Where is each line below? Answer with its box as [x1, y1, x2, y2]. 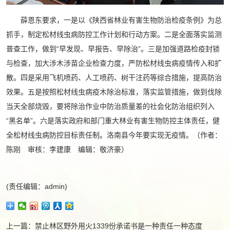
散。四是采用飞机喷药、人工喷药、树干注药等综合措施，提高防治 [6, 73, 222, 82]
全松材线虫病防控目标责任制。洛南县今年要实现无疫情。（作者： [6, 130, 222, 139]
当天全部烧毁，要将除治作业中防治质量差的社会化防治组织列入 [6, 102, 215, 110]
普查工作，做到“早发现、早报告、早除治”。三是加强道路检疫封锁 [6, 44, 220, 53]
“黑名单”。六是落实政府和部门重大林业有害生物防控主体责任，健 [6, 116, 220, 125]
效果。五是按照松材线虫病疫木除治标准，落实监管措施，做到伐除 [6, 87, 222, 96]
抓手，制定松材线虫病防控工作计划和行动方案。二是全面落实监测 [6, 30, 222, 39]
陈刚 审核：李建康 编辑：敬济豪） [6, 145, 128, 154]
